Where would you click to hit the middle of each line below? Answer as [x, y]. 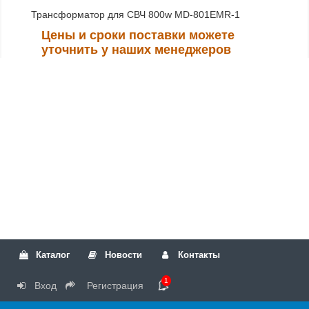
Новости [122, 255]
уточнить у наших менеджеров [136, 50]
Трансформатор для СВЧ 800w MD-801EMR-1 [136, 14]
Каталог [52, 255]
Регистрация [114, 286]
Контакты [197, 255]
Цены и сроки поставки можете [138, 35]
